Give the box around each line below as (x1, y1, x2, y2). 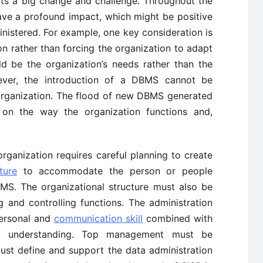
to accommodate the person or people (17, 165, 213, 177)
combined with (143, 213, 213, 224)
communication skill (54, 213, 143, 224)
